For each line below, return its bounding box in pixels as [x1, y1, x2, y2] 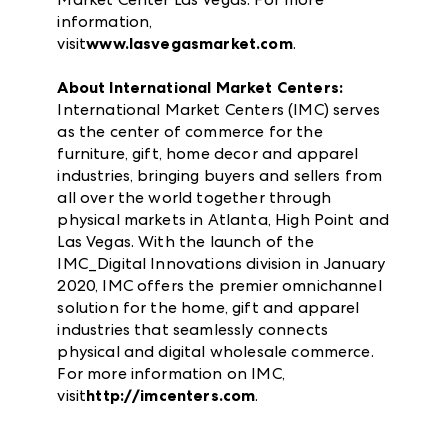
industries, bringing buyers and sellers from [57, 165, 383, 185]
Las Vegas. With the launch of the [57, 231, 314, 251]
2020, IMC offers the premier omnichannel [57, 275, 382, 295]
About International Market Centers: [57, 77, 343, 97]
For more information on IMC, [57, 363, 285, 383]
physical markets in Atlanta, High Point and [57, 209, 390, 229]
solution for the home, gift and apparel [57, 297, 360, 317]
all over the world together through [57, 187, 331, 207]
